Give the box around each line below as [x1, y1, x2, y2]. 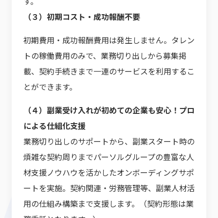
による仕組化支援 [23, 120, 86, 131]
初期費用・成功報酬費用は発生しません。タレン [23, 34, 195, 46]
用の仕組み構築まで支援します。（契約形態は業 [23, 198, 194, 209]
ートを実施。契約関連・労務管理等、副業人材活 [23, 182, 195, 194]
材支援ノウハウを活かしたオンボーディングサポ [23, 166, 194, 178]
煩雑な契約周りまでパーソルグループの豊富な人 [23, 151, 194, 163]
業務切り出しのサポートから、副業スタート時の [23, 135, 195, 147]
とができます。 [23, 81, 77, 92]
